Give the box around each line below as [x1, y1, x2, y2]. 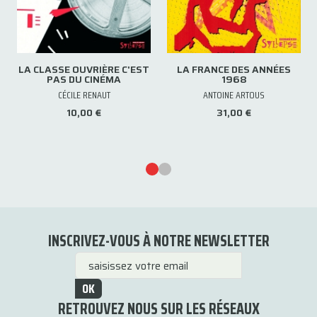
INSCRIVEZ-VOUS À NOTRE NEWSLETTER [47, 229, 270, 253]
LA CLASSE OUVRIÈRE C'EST [18, 62, 149, 77]
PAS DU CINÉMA [47, 71, 121, 87]
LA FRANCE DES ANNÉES [177, 62, 291, 77]
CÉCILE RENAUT [57, 87, 110, 103]
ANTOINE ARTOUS [203, 87, 265, 103]
